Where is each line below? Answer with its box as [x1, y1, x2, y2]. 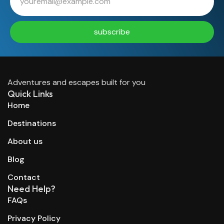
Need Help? [7, 183, 55, 194]
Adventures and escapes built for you [7, 77, 145, 87]
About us [7, 136, 42, 146]
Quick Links [7, 88, 53, 99]
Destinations [7, 118, 56, 128]
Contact [7, 172, 40, 182]
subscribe [94, 26, 130, 37]
